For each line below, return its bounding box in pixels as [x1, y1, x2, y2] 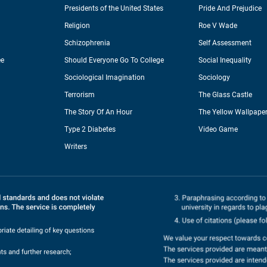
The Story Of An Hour [64, 108, 133, 117]
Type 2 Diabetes [64, 125, 116, 134]
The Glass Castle [198, 91, 253, 100]
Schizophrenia [64, 39, 111, 48]
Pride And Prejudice [198, 4, 262, 13]
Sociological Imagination [64, 73, 145, 82]
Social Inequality [198, 56, 252, 65]
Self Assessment [198, 39, 252, 48]
